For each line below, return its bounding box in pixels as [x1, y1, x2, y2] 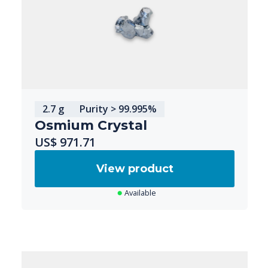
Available [124, 187, 156, 199]
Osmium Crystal [35, 117, 147, 134]
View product [96, 162, 173, 176]
